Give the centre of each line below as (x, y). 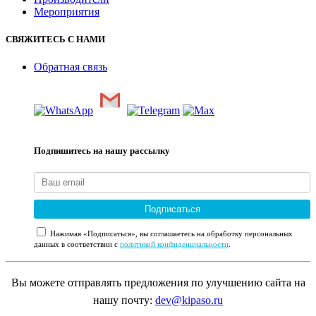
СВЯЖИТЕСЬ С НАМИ (55, 39)
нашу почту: (124, 300)
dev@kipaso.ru (189, 300)
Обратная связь (71, 66)
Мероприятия (67, 11)
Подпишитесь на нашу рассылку (102, 151)
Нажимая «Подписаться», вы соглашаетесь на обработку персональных (170, 234)
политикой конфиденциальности (174, 244)
